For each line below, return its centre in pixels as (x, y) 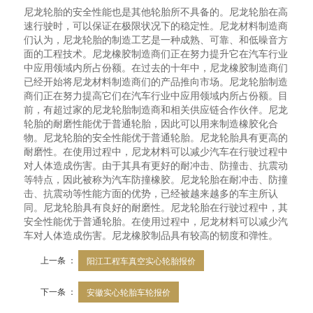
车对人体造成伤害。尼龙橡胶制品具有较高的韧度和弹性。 (151, 236)
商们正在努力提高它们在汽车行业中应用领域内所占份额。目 (156, 96)
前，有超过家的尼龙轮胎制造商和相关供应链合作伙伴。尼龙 (156, 110)
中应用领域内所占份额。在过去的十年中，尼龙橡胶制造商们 (156, 68)
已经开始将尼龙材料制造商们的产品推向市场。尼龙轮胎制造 (156, 82)
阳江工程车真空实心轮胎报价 (141, 260)
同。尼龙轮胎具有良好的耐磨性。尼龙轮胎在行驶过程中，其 (156, 208)
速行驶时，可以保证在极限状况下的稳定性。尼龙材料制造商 (156, 26)
